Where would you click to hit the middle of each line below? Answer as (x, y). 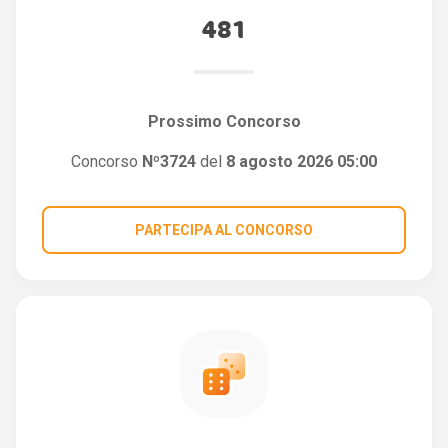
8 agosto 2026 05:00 (301, 162)
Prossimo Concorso (224, 122)
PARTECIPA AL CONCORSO (224, 229)
